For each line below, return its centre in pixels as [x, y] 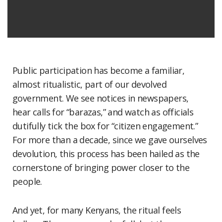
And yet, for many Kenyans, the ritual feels [97, 210]
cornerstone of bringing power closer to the [101, 167]
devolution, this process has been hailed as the [106, 154]
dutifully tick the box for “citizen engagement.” [105, 126]
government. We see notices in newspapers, [101, 98]
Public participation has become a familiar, [99, 70]
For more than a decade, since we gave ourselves [110, 140]
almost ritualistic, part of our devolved [89, 84]
